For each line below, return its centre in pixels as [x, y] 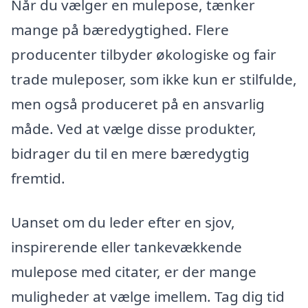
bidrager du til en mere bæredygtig [130, 153]
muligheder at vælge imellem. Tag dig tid [148, 296]
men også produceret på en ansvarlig [138, 103]
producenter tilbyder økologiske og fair [144, 54]
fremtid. [38, 178]
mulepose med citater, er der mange [134, 271]
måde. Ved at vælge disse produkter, [134, 128]
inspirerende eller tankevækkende [126, 246]
